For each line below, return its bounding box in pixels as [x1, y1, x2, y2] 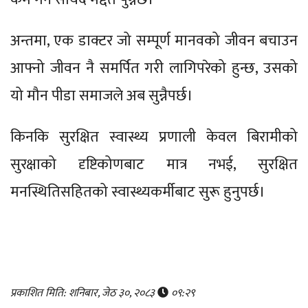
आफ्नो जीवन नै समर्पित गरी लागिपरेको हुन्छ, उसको [10, 55, 298, 81]
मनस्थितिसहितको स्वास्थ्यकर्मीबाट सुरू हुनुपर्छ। [10, 179, 265, 205]
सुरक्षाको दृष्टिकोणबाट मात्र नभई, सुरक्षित [10, 151, 298, 177]
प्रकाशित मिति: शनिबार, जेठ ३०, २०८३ [10, 283, 157, 302]
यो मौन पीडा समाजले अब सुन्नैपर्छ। [10, 82, 193, 109]
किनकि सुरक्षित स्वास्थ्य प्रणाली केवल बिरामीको [10, 124, 298, 150]
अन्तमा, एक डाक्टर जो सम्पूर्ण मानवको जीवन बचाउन [10, 27, 298, 54]
